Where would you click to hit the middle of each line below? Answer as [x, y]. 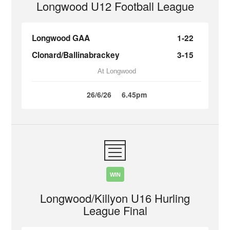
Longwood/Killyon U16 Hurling [115, 198]
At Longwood [117, 71]
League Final [115, 210]
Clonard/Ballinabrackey [76, 55]
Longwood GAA [61, 38]
